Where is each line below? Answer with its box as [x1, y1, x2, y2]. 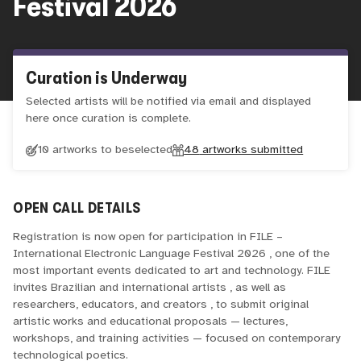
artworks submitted [199, 143, 304, 157]
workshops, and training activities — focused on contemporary [13, 331, 341, 345]
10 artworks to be [37, 143, 128, 157]
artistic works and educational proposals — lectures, [13, 314, 288, 328]
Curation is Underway [26, 67, 188, 88]
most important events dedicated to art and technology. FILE [13, 263, 331, 277]
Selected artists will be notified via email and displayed [26, 94, 312, 108]
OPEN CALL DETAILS [13, 198, 141, 216]
